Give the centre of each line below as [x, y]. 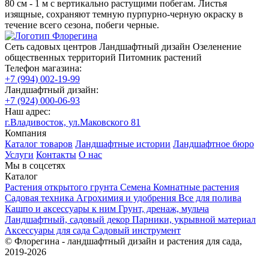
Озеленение [217, 46]
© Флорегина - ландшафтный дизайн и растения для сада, [123, 241]
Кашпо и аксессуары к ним [62, 208]
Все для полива [210, 198]
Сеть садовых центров [51, 46]
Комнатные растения [196, 187]
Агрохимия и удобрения [127, 198]
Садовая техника [41, 198]
